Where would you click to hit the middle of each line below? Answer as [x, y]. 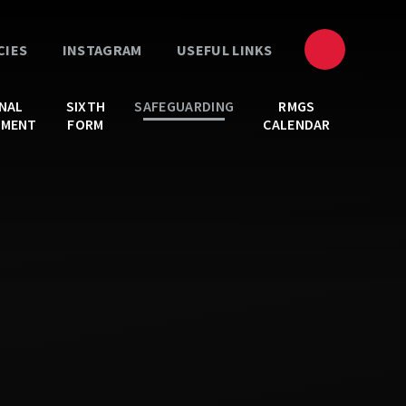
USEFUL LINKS [223, 49]
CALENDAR [297, 124]
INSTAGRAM [101, 49]
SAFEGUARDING [184, 106]
